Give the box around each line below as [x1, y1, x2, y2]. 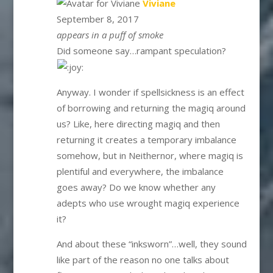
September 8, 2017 [56, 12, 139, 25]
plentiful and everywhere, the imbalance [56, 165, 224, 178]
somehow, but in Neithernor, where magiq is [56, 149, 243, 162]
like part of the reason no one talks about [56, 253, 229, 266]
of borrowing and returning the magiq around [56, 102, 246, 115]
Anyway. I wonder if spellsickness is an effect [56, 86, 244, 99]
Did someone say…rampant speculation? [56, 44, 226, 57]
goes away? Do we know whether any [56, 181, 216, 194]
